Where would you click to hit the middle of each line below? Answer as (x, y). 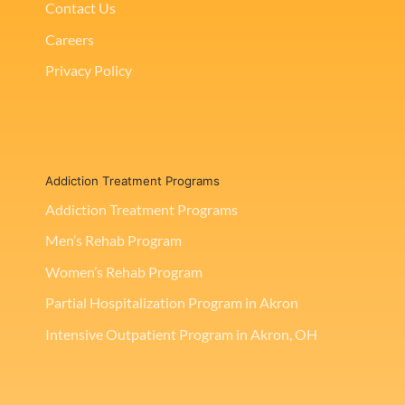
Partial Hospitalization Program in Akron (172, 303)
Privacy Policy (89, 71)
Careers (70, 39)
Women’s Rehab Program (124, 271)
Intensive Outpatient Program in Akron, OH (181, 334)
